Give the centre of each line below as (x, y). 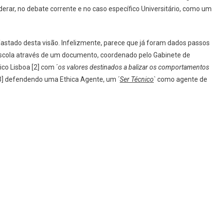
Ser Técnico (137, 79)
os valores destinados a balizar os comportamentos (134, 67)
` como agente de (181, 79)
